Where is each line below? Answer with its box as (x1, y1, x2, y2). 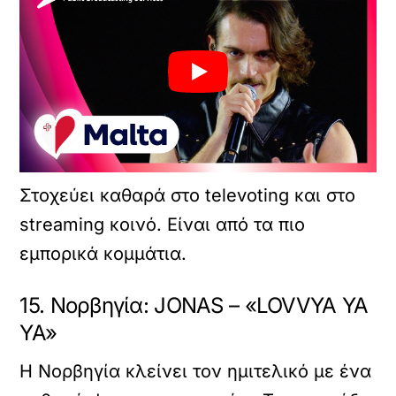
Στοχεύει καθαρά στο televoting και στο (19, 184, 356, 206)
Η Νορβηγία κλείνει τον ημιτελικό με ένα (19, 360, 372, 382)
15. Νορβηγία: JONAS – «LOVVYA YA (19, 292, 369, 318)
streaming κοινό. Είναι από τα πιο (19, 213, 306, 235)
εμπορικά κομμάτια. (19, 242, 187, 264)
